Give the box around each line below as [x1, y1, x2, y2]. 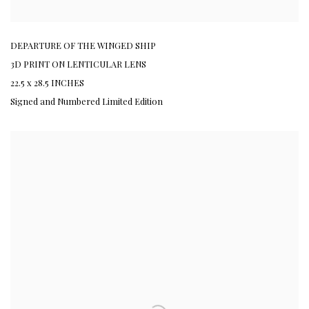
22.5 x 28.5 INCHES [10, 77, 84, 89]
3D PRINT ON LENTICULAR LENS [10, 58, 146, 70]
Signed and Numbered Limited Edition [10, 95, 163, 108]
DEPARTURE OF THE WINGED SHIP [10, 39, 156, 52]
